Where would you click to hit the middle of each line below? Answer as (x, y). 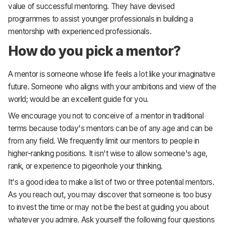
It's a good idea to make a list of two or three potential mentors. (111, 182)
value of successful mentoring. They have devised (91, 7)
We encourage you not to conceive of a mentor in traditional (106, 116)
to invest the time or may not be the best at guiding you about (108, 207)
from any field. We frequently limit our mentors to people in (104, 141)
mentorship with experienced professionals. (80, 32)
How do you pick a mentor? (94, 50)
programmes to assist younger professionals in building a (101, 19)
